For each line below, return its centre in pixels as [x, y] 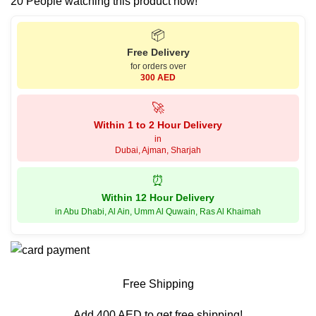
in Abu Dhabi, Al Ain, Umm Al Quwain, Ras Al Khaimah [158, 211]
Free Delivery [158, 52]
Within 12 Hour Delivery [158, 197]
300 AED [158, 77]
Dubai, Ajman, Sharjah [158, 150]
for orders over [158, 66]
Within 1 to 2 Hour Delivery [158, 124]
